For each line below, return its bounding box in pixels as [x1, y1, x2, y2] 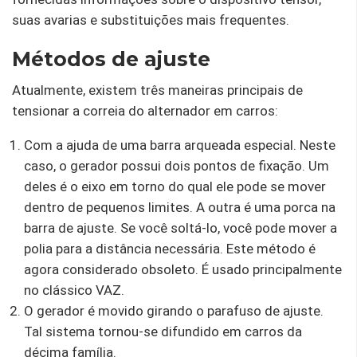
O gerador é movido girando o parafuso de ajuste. [24, 302, 324, 319]
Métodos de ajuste [12, 46, 210, 71]
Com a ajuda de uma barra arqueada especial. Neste [24, 136, 335, 153]
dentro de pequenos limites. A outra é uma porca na [24, 198, 335, 215]
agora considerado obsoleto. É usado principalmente [24, 261, 342, 277]
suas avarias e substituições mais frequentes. [12, 11, 289, 28]
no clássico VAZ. [24, 281, 124, 298]
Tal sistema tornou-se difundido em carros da [24, 323, 302, 339]
